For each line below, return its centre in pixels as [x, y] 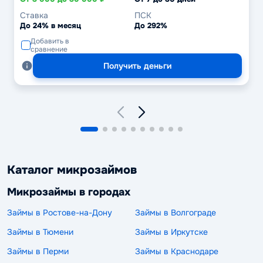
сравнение [49, 50]
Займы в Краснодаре [177, 251]
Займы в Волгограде [176, 212]
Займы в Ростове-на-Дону [60, 212]
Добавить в [50, 41]
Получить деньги [137, 66]
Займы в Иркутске [171, 232]
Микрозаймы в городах [69, 192]
